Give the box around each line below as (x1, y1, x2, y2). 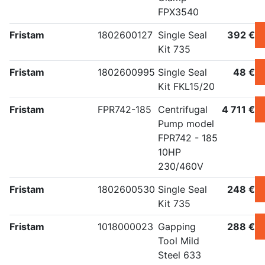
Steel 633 (158, 249, 201, 261)
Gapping (158, 221, 196, 233)
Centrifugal (158, 104, 208, 116)
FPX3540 (158, 6, 199, 18)
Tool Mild (158, 235, 199, 247)
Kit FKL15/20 (158, 80, 215, 93)
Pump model (158, 118, 214, 130)
